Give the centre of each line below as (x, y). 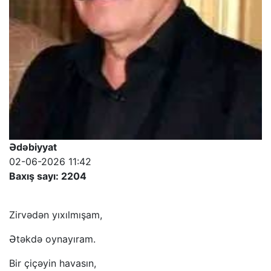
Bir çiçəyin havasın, (53, 263)
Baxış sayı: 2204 (48, 176)
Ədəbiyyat (33, 147)
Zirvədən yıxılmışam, (56, 215)
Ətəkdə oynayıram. (52, 239)
